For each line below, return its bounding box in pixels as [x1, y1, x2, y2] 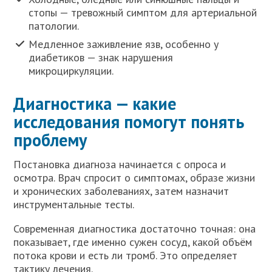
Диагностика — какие [13, 92, 177, 115]
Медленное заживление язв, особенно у [29, 36, 219, 51]
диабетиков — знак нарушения [29, 50, 174, 64]
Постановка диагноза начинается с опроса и [13, 157, 226, 171]
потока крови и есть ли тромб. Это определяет [13, 248, 238, 262]
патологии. [29, 18, 80, 33]
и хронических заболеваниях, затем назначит [13, 183, 229, 198]
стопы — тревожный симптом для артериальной [29, 5, 257, 19]
